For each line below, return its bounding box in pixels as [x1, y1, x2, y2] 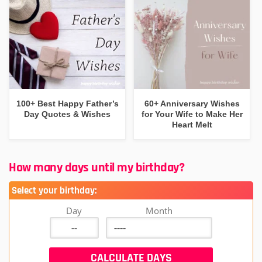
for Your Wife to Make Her [141, 109, 243, 119]
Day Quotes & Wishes [24, 109, 111, 119]
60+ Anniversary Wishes [144, 99, 240, 109]
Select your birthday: [12, 184, 96, 197]
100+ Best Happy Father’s [16, 99, 119, 109]
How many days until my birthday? [9, 159, 184, 176]
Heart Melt [171, 120, 212, 130]
